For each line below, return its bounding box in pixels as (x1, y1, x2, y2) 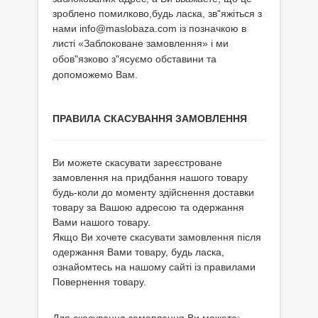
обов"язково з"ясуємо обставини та (53, 53, 216, 65)
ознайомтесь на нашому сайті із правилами (53, 261, 256, 273)
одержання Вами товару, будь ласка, (53, 246, 224, 258)
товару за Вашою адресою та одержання (53, 202, 244, 213)
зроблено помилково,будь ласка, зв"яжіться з (53, 8, 262, 19)
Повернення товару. (53, 276, 146, 287)
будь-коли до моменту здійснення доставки (53, 187, 254, 198)
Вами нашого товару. (53, 216, 153, 228)
